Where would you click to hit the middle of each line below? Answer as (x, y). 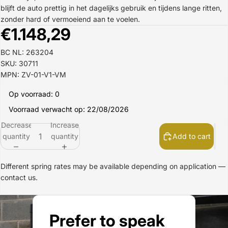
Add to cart (192, 136)
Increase (64, 125)
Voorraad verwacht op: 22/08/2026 (69, 109)
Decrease (17, 125)
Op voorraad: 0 (34, 94)
